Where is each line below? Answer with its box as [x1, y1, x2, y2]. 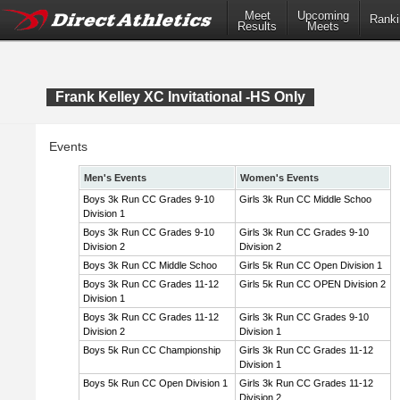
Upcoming [297, 9, 349, 23]
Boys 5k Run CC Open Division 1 [83, 378, 228, 388]
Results [237, 20, 277, 34]
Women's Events [240, 172, 319, 183]
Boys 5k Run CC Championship [83, 345, 221, 355]
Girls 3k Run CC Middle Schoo [239, 194, 371, 204]
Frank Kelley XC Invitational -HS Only [55, 89, 305, 104]
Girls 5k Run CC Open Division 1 [239, 260, 382, 271]
